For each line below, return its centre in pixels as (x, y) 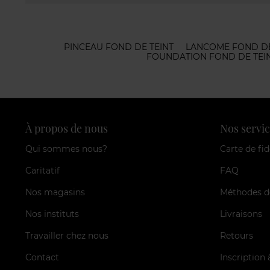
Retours (236, 235)
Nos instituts (52, 214)
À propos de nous (67, 128)
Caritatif (42, 170)
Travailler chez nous (67, 235)
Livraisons (241, 214)
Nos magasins (55, 192)
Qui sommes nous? (66, 149)
